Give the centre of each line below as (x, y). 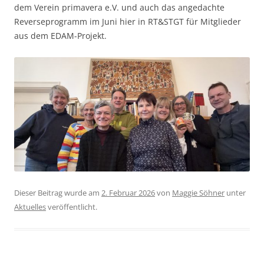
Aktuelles (30, 207)
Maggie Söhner (198, 193)
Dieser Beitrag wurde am (58, 193)
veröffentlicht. (72, 207)
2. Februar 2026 (128, 193)
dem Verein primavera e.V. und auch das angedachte (119, 7)
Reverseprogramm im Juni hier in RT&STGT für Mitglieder (128, 21)
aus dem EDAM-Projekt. (60, 35)
